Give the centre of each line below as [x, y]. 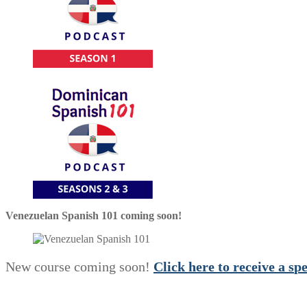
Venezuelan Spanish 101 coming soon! [94, 215]
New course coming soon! [79, 266]
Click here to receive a [221, 266]
